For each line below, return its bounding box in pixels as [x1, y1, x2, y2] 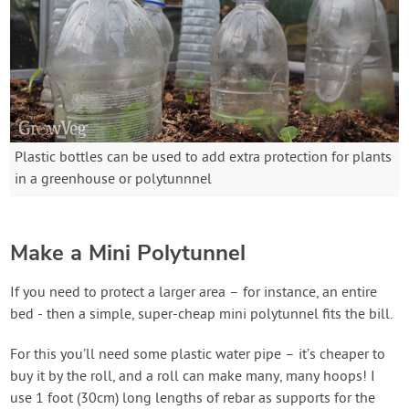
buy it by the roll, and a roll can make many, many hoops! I [10, 367, 376, 386]
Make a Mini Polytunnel [10, 237, 246, 267]
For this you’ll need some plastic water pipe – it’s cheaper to [10, 345, 386, 364]
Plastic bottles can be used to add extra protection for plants [15, 148, 393, 167]
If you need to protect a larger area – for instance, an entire [10, 283, 378, 302]
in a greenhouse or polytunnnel [15, 170, 213, 189]
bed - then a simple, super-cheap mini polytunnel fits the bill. [10, 305, 393, 324]
